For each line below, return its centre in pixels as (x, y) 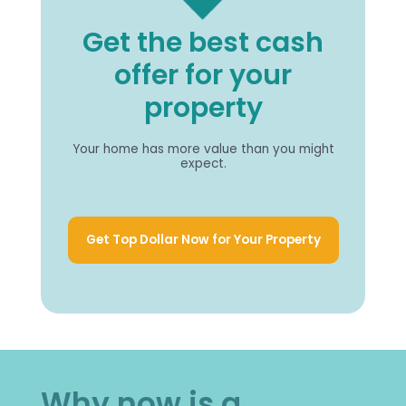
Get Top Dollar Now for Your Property (203, 240)
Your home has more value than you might (203, 150)
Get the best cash (203, 43)
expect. (203, 164)
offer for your (203, 75)
